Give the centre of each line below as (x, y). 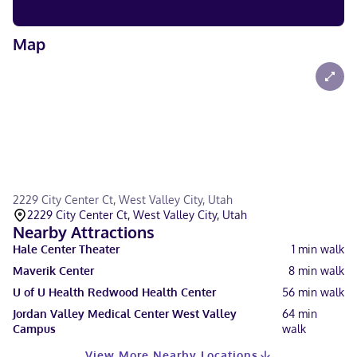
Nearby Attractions (84, 232)
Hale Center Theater (66, 249)
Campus (34, 329)
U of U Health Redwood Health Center (114, 292)
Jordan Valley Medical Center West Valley (125, 314)
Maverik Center (53, 271)
